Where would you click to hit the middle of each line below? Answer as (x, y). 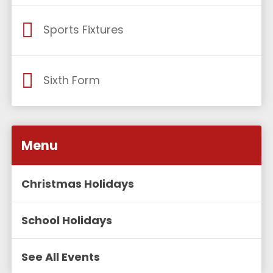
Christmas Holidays (78, 183)
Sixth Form (72, 80)
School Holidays (67, 220)
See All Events (61, 257)
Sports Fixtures (84, 29)
